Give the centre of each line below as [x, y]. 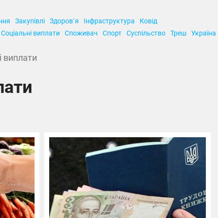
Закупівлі [30, 21]
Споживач [82, 33]
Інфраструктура [109, 21]
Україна [204, 33]
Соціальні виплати [31, 33]
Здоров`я [64, 21]
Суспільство [146, 33]
